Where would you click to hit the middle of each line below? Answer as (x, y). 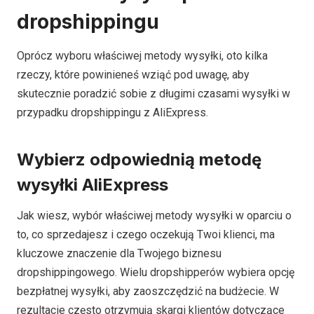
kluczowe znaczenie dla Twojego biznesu (119, 254)
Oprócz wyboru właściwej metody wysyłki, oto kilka (142, 56)
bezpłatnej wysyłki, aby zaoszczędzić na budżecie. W (148, 292)
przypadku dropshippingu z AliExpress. (112, 113)
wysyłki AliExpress (93, 185)
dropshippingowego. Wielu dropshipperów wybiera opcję (156, 273)
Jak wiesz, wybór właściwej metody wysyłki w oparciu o (154, 216)
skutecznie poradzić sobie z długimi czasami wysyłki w (153, 94)
